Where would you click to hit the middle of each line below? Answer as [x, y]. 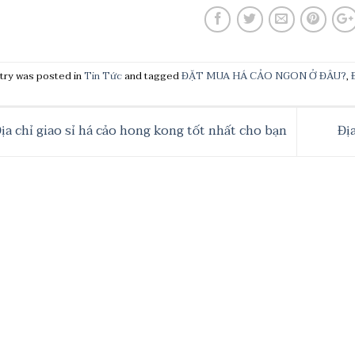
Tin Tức [103, 76]
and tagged [152, 76]
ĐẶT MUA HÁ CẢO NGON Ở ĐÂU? [264, 76]
